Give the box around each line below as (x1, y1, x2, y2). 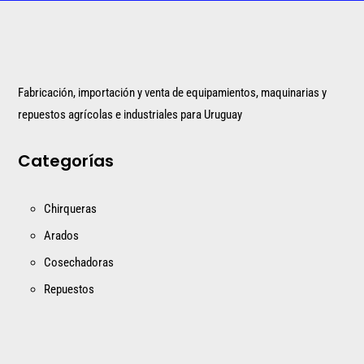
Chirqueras (44, 201, 97, 216)
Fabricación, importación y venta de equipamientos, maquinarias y (18, 84, 327, 100)
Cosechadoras (44, 254, 115, 270)
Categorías (18, 149, 115, 172)
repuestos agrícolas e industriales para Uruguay (18, 106, 243, 122)
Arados (44, 227, 80, 243)
